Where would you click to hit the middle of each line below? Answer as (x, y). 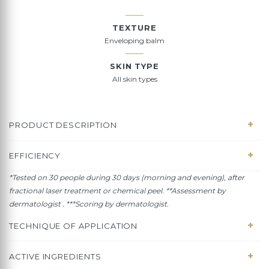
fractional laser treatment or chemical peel (86, 191)
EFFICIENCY (35, 156)
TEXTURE (134, 28)
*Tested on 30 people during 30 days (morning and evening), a (120, 177)
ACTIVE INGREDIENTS (55, 256)
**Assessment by (196, 191)
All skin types (134, 79)
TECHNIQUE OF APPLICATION (74, 226)
